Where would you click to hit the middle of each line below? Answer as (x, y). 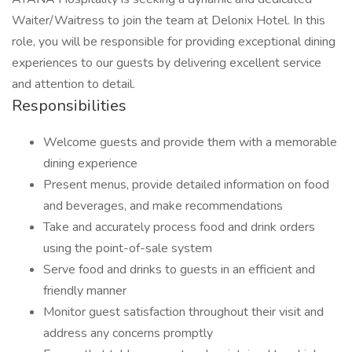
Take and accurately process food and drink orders (179, 227)
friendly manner (85, 291)
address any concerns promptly (128, 333)
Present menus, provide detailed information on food (186, 185)
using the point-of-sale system (128, 248)
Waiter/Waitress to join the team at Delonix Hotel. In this (169, 20)
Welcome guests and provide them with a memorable (190, 142)
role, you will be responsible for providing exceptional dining (174, 42)
